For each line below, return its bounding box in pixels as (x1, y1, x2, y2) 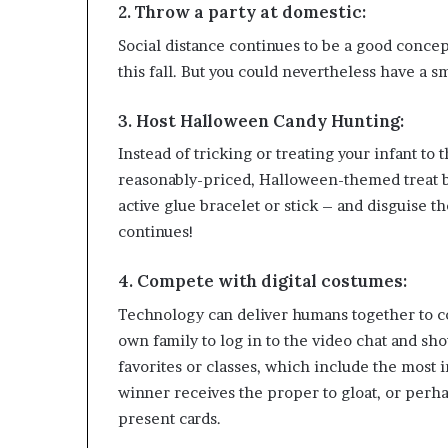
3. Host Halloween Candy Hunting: (118, 109, 404, 132)
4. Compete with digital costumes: (118, 270, 407, 293)
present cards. (118, 408, 221, 428)
